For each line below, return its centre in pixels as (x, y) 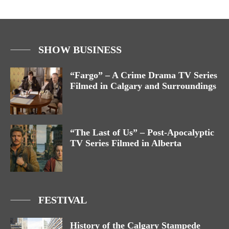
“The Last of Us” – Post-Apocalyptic (142, 133)
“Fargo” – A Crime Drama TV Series (144, 75)
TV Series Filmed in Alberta (126, 143)
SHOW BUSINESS (80, 50)
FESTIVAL (63, 200)
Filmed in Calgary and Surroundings (143, 86)
